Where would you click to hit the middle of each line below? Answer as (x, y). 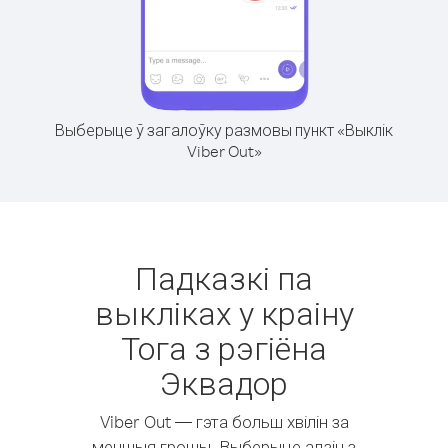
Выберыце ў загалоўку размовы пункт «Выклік (224, 130)
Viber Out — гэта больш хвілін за (224, 421)
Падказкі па (224, 277)
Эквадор (224, 382)
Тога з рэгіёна (224, 347)
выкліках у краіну (224, 312)
